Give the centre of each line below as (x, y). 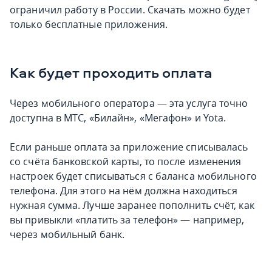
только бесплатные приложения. (89, 24)
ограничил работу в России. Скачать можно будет (130, 10)
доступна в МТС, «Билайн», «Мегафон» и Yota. (118, 118)
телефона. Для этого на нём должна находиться (124, 191)
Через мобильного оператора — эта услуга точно (129, 103)
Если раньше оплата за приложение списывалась (129, 147)
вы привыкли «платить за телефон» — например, (127, 220)
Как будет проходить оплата (111, 72)
